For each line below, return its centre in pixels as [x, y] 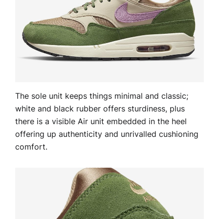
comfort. [31, 147]
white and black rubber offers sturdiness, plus [100, 109]
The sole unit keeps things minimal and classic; [102, 96]
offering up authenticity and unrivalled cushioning [107, 134]
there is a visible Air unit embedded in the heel [101, 121]
